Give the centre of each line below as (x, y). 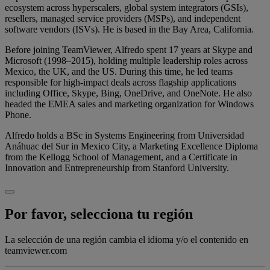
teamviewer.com (36, 251)
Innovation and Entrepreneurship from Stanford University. (117, 168)
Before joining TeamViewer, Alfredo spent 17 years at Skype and (129, 50)
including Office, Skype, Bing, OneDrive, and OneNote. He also (128, 93)
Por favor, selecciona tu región (99, 214)
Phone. (18, 115)
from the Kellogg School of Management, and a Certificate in (121, 157)
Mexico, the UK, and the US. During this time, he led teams (119, 72)
